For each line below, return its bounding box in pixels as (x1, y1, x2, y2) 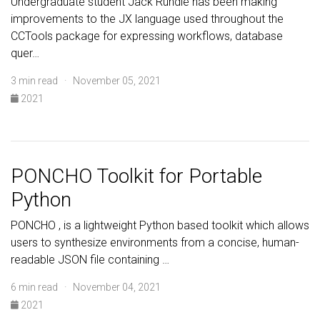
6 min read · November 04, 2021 (11, 281, 161, 293)
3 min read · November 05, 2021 (11, 75, 161, 86)
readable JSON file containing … (11, 253, 169, 266)
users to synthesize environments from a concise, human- (11, 236, 299, 249)
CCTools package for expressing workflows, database (11, 29, 283, 43)
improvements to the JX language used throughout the (11, 12, 284, 26)
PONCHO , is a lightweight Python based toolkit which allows (11, 219, 309, 232)
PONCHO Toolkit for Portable (11, 164, 262, 188)
